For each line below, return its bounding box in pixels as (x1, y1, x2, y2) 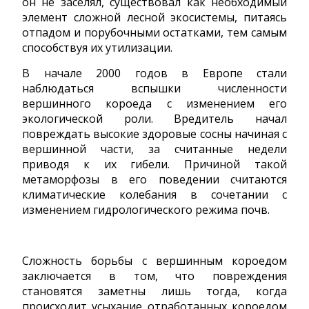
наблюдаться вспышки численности (22, 80, 287, 96)
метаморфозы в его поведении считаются (22, 171, 287, 187)
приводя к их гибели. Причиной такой (22, 156, 287, 172)
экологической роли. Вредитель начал (22, 110, 287, 126)
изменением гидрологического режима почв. (22, 201, 270, 217)
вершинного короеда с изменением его (22, 95, 287, 111)
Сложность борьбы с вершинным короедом (22, 252, 287, 268)
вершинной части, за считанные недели (22, 141, 287, 157)
